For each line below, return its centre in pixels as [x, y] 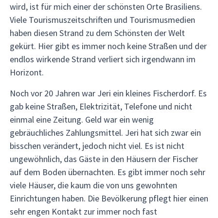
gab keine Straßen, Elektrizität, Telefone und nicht [101, 106]
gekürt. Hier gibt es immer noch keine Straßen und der [108, 46]
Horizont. [27, 72]
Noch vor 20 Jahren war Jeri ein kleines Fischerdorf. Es [108, 93]
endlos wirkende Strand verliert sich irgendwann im [103, 59]
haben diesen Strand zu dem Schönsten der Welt [97, 33]
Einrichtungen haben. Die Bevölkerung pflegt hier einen [109, 198]
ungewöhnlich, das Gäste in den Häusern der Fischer [104, 159]
